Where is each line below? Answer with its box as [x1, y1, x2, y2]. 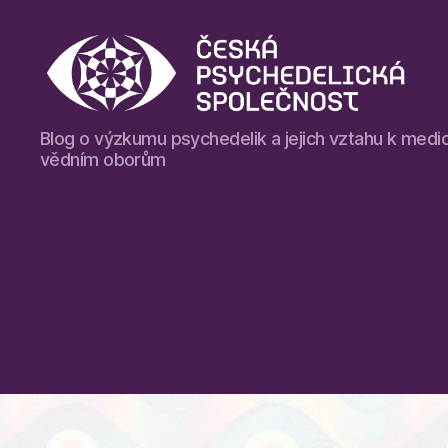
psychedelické [39, 161, 161, 182]
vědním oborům [40, 149, 166, 170]
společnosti [39, 183, 135, 204]
